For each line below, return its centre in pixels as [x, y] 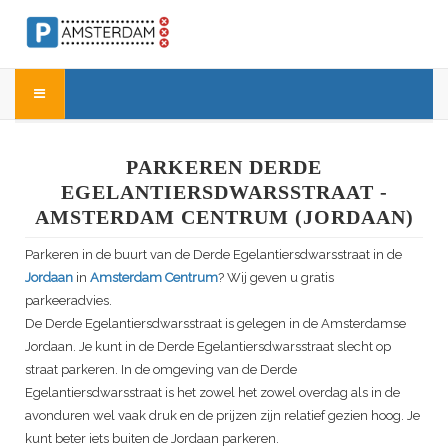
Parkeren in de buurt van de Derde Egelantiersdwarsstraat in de [213, 255]
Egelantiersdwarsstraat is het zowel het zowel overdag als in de [212, 393]
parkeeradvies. [68, 301]
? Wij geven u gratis [276, 278]
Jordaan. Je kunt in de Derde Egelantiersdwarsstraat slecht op [208, 347]
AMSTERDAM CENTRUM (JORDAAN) [224, 217]
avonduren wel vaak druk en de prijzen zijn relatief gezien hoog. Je [222, 416]
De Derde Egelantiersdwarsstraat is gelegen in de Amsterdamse [215, 324]
